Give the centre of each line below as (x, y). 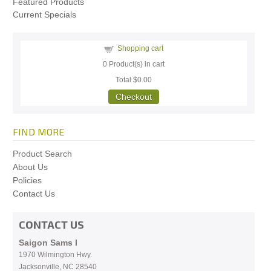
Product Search (42, 154)
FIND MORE (38, 132)
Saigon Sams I (48, 243)
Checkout (134, 97)
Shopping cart (141, 48)
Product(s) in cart (136, 64)
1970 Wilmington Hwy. (55, 255)
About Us (30, 167)
